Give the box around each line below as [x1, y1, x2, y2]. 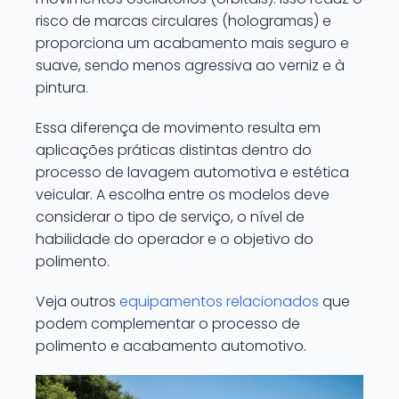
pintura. [36, 77, 88, 98]
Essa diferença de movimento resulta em [36, 118, 321, 138]
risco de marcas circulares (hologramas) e [36, 11, 331, 31]
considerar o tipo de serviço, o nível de [36, 207, 305, 227]
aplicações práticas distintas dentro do [36, 140, 312, 160]
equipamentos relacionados [119, 291, 319, 312]
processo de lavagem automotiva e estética [36, 162, 349, 183]
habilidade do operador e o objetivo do [36, 229, 313, 249]
